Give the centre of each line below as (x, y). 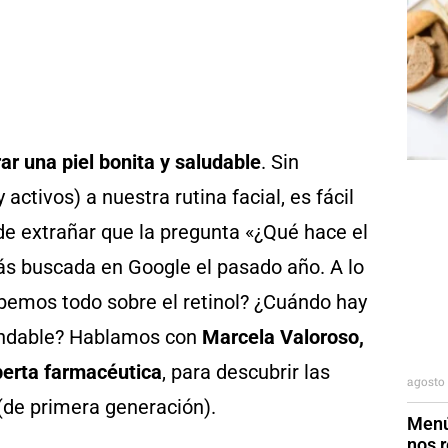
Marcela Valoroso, (283, 337)
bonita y (134, 162)
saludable (218, 162)
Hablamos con (135, 337)
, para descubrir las (246, 372)
